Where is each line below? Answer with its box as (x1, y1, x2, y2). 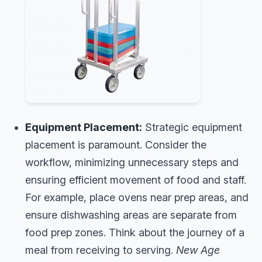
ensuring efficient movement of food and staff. (25, 173, 246, 186)
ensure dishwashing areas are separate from (25, 208, 237, 221)
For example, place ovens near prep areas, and (25, 191, 249, 204)
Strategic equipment (142, 120, 242, 133)
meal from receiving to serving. (25, 243, 176, 256)
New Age (176, 243, 220, 256)
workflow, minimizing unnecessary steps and (25, 156, 239, 168)
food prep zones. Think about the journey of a (25, 226, 244, 239)
